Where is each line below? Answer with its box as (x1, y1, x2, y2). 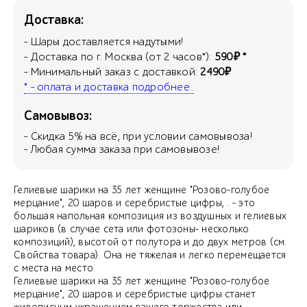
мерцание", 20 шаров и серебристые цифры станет (14, 288, 256, 300)
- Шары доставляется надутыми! (24, 35, 184, 48)
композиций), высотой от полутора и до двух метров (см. (14, 236, 287, 248)
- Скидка (24, 130, 69, 143)
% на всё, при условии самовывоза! (74, 130, 252, 143)
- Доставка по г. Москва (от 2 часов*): (24, 50, 214, 63)
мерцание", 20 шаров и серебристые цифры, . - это (14, 197, 255, 209)
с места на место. (14, 262, 96, 274)
